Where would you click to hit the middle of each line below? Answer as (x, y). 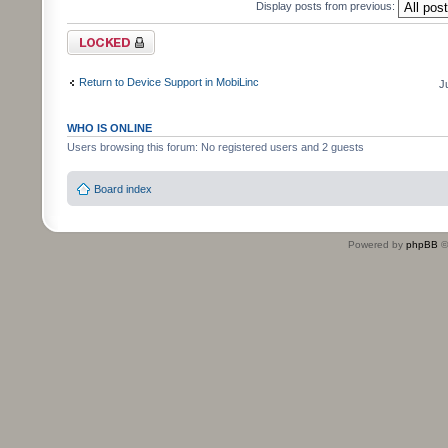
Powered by (377, 244)
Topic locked (97, 36)
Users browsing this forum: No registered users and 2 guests (215, 147)
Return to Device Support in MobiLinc (169, 81)
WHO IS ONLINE (109, 128)
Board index (123, 188)
